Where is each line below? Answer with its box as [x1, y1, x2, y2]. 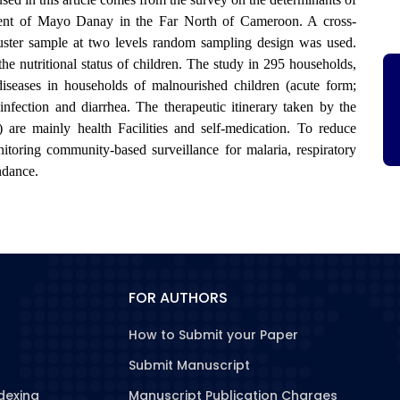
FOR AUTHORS [129, 287, 228, 308]
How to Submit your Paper [129, 326, 298, 344]
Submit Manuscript [129, 356, 250, 374]
